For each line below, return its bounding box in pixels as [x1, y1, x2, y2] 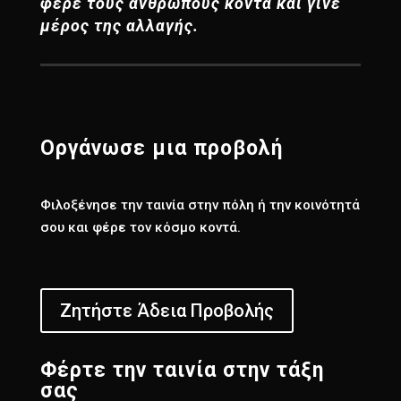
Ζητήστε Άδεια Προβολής [59, 299, 274, 321]
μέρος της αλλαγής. [39, 15, 199, 35]
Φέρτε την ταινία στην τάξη [39, 357, 324, 382]
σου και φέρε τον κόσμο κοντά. [39, 218, 241, 235]
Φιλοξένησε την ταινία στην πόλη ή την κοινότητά [39, 196, 360, 213]
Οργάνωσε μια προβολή [39, 135, 283, 160]
